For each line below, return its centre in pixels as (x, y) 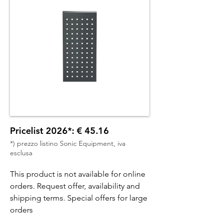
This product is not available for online (78, 174)
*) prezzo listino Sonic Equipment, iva (68, 143)
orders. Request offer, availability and (75, 186)
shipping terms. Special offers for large (79, 198)
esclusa (21, 153)
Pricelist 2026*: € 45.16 (59, 131)
